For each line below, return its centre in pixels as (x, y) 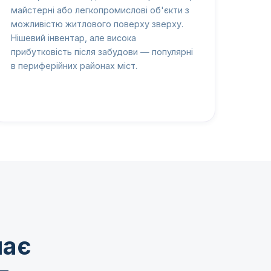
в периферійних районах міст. (74, 66)
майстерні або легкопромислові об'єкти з (100, 10)
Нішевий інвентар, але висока (74, 38)
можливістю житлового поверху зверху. (97, 24)
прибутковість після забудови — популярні (102, 52)
